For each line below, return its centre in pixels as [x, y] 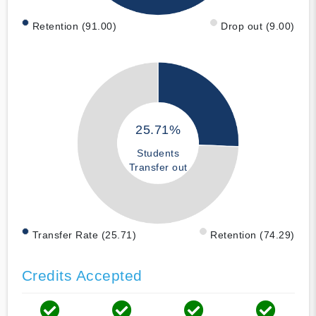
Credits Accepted [82, 275]
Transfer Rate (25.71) [84, 235]
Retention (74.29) [253, 235]
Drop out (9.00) [258, 26]
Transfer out [158, 168]
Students [158, 153]
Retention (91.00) [74, 26]
